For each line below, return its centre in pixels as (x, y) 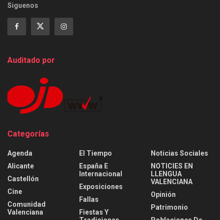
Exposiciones (101, 186)
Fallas (89, 199)
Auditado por (31, 60)
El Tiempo (96, 153)
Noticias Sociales (179, 153)
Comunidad (27, 204)
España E (94, 166)
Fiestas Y (94, 212)
